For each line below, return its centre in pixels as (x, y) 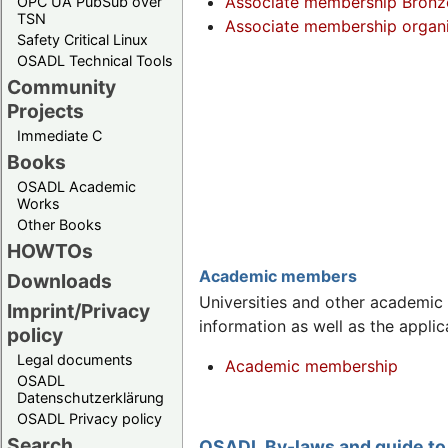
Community (61, 86)
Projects (45, 110)
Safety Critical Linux (82, 39)
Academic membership (311, 366)
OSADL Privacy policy (89, 418)
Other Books (59, 224)
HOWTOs (50, 250)
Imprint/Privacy (78, 310)
